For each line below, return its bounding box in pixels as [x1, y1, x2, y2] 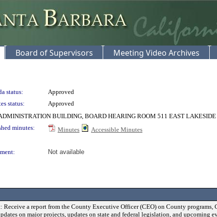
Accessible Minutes [91, 126, 142, 133]
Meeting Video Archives [113, 47, 200, 58]
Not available [48, 148, 84, 155]
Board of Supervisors [15, 47, 93, 58]
